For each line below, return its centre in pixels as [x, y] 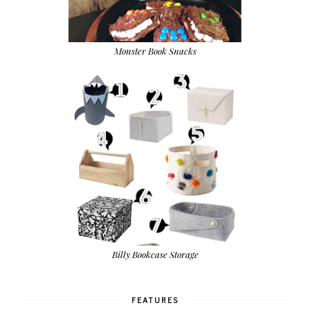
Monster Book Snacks [155, 51]
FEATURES [155, 301]
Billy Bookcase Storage [155, 255]
